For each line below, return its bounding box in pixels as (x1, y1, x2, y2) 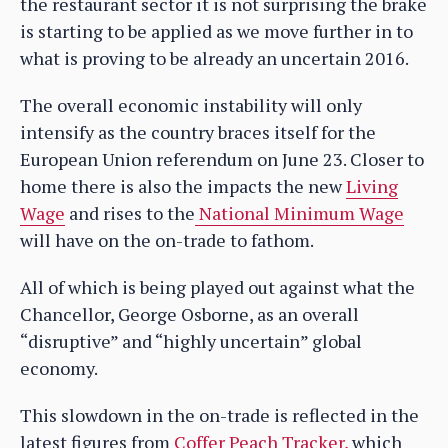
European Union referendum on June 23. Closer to (20, 146, 424, 171)
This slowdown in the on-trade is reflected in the (20, 402, 419, 427)
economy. (20, 355, 98, 380)
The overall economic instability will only (20, 92, 362, 117)
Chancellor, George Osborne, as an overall (20, 301, 359, 326)
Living (346, 173, 398, 198)
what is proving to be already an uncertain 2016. (20, 45, 409, 70)
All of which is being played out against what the (20, 274, 415, 299)
